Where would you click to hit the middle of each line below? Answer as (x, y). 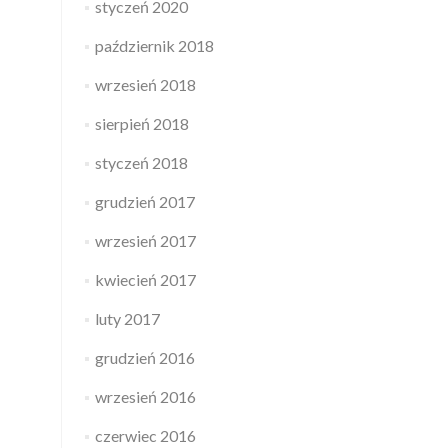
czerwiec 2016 (145, 435)
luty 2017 (127, 318)
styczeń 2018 (141, 162)
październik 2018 (154, 45)
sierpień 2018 (141, 123)
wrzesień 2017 (145, 240)
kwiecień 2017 (145, 279)
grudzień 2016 (144, 357)
